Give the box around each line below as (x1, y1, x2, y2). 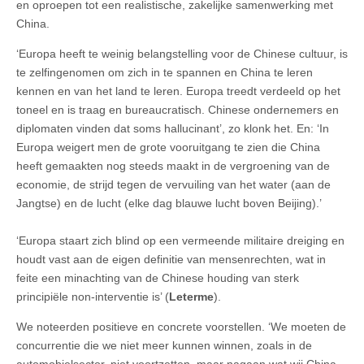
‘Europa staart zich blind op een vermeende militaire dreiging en (16, 233, 344, 247)
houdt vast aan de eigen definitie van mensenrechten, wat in (16, 252, 326, 266)
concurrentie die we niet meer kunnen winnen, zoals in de (16, 338, 312, 352)
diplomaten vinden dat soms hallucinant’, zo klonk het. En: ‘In (16, 121, 329, 135)
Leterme (169, 289, 214, 303)
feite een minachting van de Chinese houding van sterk (16, 271, 299, 284)
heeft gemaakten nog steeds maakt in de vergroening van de (16, 158, 330, 172)
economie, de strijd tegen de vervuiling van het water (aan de (16, 177, 331, 191)
